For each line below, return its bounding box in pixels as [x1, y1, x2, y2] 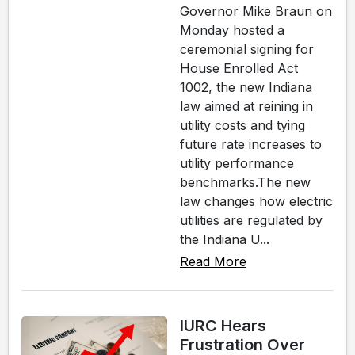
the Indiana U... [180, 231, 269, 247]
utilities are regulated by [180, 212, 323, 228]
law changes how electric [180, 193, 333, 209]
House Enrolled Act [180, 59, 298, 76]
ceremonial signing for [180, 40, 314, 57]
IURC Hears [180, 315, 266, 335]
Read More [180, 253, 246, 269]
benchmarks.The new [180, 174, 311, 190]
